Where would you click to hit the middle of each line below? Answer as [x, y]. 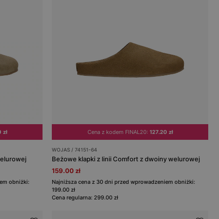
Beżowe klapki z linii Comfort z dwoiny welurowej [126, 159]
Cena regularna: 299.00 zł [85, 197]
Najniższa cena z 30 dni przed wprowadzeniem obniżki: [124, 182]
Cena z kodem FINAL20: [118, 132]
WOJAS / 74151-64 [75, 149]
